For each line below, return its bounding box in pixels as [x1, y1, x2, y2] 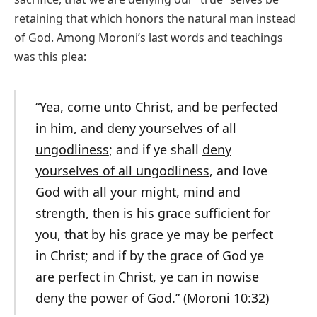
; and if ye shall [108, 141, 202, 158]
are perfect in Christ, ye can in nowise [35, 268, 259, 286]
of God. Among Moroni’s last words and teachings [14, 30, 283, 46]
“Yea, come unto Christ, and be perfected [35, 98, 278, 116]
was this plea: [14, 49, 86, 65]
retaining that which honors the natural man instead [14, 11, 296, 27]
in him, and [35, 120, 107, 137]
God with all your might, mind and [35, 183, 241, 201]
